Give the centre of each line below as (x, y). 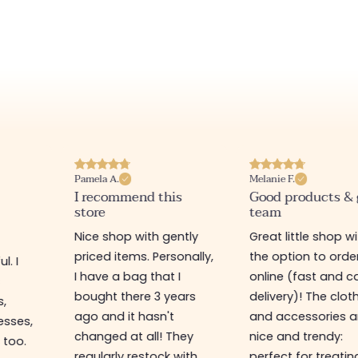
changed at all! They (133, 336)
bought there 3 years (135, 296)
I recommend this (128, 197)
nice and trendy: (296, 336)
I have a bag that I (127, 276)
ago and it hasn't (124, 316)
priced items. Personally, (143, 256)
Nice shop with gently (136, 236)
